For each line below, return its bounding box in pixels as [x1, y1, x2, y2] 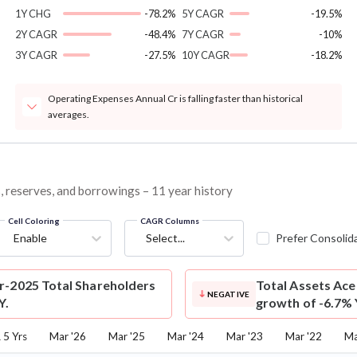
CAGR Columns [139, 216, 199, 226]
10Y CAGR [181, 49, 229, 62]
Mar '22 [285, 330, 322, 343]
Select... [145, 231, 185, 245]
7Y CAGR [181, 28, 224, 41]
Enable [13, 231, 47, 245]
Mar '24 [167, 330, 204, 343]
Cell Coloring [7, 216, 60, 226]
